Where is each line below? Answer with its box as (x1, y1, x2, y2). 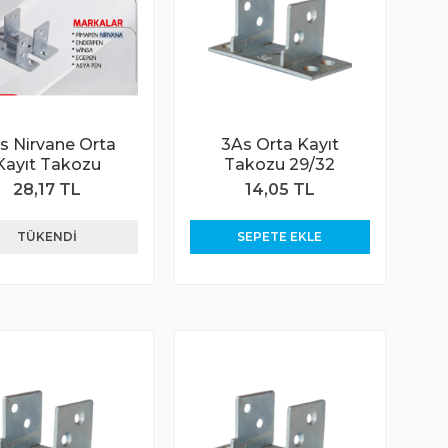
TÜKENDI (17, 228, 78, 244)
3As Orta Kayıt (220, 134, 339, 154)
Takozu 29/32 (224, 154, 336, 174)
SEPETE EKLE (237, 228, 323, 244)
